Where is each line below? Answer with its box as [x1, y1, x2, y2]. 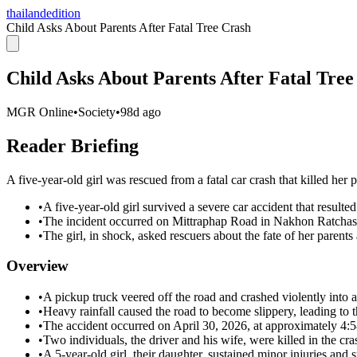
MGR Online [6, 104, 73, 119]
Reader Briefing [6, 135, 139, 156]
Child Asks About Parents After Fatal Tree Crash [6, 21, 251, 34]
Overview [6, 257, 69, 275]
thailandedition [6, 6, 80, 20]
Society [78, 104, 116, 119]
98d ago [120, 104, 161, 119]
